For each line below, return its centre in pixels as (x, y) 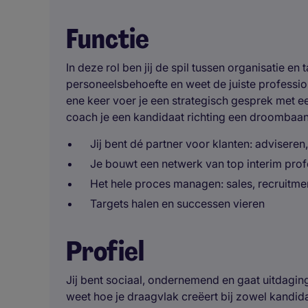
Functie (108, 38)
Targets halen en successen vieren (177, 203)
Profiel (105, 251)
